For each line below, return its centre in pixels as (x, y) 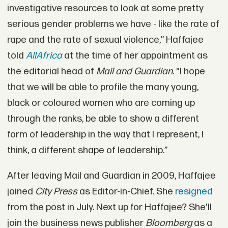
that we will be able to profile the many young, (103, 88)
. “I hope (189, 72)
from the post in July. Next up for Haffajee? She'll (109, 208)
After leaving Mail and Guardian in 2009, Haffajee (111, 176)
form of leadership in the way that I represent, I (105, 135)
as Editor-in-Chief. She (126, 192)
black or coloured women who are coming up (101, 103)
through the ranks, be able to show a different (103, 119)
